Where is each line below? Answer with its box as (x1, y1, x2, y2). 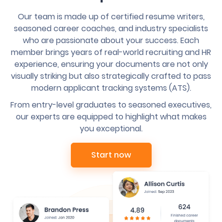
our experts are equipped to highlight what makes (15, 111, 207, 122)
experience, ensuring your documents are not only (14, 58, 208, 70)
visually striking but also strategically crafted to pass (11, 70, 211, 82)
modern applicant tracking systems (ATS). (31, 82, 191, 94)
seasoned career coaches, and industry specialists (14, 23, 208, 34)
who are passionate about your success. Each (23, 35, 199, 46)
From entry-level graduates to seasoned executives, (10, 99, 212, 111)
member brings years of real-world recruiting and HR (11, 47, 211, 58)
